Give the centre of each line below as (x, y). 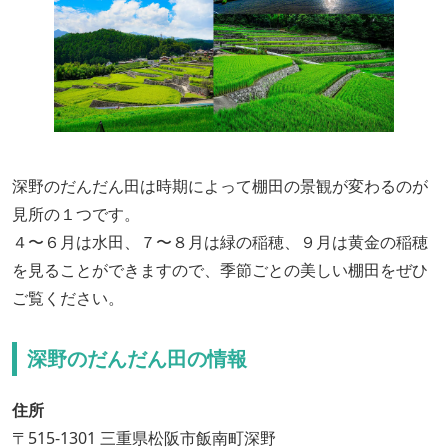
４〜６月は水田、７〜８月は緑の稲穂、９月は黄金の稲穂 (220, 242)
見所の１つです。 (76, 214)
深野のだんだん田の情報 (137, 359)
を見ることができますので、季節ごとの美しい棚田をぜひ (220, 270)
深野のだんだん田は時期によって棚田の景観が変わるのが (220, 186)
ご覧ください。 (68, 298)
